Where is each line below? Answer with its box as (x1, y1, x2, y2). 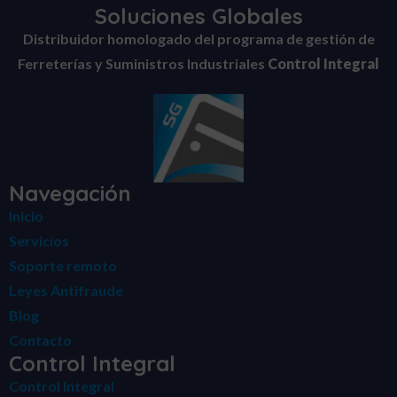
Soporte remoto (9, 257, 117, 275)
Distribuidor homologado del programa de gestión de (22, 30, 375, 48)
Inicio (9, 207, 43, 225)
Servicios (9, 232, 69, 250)
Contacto (9, 331, 72, 349)
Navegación (9, 180, 131, 207)
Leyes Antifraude (9, 282, 123, 300)
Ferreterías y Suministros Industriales (18, 55, 268, 73)
